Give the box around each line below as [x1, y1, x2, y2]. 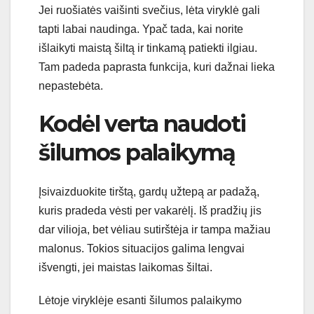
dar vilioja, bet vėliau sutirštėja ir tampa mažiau [39, 224, 271, 236]
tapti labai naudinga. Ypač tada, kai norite [39, 23, 243, 36]
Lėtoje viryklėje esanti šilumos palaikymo [39, 294, 242, 307]
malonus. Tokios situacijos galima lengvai [39, 243, 245, 255]
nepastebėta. [39, 80, 103, 93]
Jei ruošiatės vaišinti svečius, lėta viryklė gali [39, 4, 260, 17]
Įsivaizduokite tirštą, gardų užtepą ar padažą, [39, 186, 259, 198]
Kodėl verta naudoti [39, 110, 246, 138]
